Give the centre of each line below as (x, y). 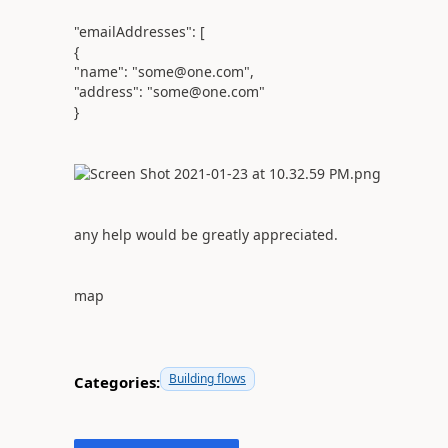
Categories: (116, 382)
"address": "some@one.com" (169, 91)
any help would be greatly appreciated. (207, 234)
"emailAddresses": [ (139, 31)
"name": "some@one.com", (163, 71)
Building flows (207, 378)
